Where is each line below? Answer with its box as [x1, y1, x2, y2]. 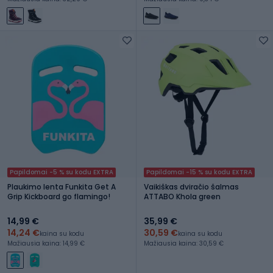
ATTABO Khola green [144, 191, 221, 202]
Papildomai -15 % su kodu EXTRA [146, 167, 252, 177]
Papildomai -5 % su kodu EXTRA [10, 167, 113, 177]
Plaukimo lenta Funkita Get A [7, 181, 116, 192]
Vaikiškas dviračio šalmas [144, 181, 239, 192]
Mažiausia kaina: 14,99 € [7, 238, 85, 248]
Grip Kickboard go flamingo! [7, 191, 110, 202]
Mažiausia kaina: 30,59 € [144, 238, 224, 248]
